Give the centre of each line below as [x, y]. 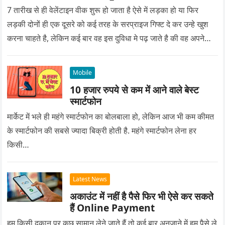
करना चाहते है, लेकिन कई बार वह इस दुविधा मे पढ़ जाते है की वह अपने [106, 38]
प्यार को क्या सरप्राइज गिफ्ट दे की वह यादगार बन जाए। [86, 52]
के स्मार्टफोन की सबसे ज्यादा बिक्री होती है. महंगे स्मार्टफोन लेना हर [102, 130]
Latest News [90, 179]
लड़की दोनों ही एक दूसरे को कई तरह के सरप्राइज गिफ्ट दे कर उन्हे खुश [108, 24]
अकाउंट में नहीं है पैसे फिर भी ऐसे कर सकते [142, 196]
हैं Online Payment [113, 207]
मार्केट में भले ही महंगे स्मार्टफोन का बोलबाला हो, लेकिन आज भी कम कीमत [111, 116]
